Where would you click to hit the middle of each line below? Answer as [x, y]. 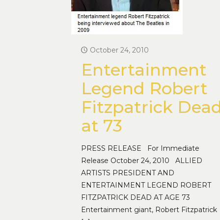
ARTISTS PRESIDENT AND [127, 173]
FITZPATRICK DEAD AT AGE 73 [135, 197]
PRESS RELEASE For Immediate [140, 148]
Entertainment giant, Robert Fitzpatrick [149, 210]
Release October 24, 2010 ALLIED [141, 161]
